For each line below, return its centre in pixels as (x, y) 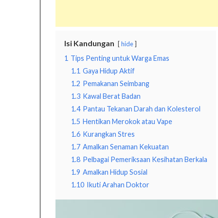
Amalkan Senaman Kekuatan (126, 147)
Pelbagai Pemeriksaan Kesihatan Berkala (145, 160)
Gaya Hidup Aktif (109, 71)
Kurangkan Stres (109, 134)
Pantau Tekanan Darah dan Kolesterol (142, 109)
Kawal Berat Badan (112, 96)
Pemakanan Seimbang (116, 84)
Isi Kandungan (90, 43)
